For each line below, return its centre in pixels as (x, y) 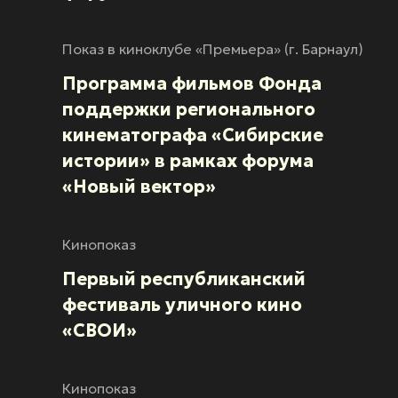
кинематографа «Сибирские (193, 135)
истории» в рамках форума (188, 161)
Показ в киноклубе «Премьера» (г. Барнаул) (213, 49)
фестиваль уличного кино (182, 305)
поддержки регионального (189, 110)
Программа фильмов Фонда (192, 84)
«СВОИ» (99, 331)
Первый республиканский (184, 279)
